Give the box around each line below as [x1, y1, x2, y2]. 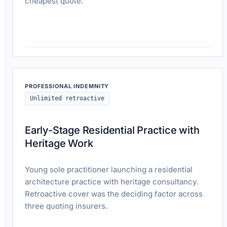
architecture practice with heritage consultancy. [25, 176, 198, 186]
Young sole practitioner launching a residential [25, 164, 193, 174]
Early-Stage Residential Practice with [25, 124, 200, 136]
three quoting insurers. [25, 201, 107, 211]
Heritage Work [25, 137, 93, 149]
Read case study [25, 58, 81, 67]
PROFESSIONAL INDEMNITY [25, 82, 109, 90]
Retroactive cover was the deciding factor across [25, 188, 203, 199]
